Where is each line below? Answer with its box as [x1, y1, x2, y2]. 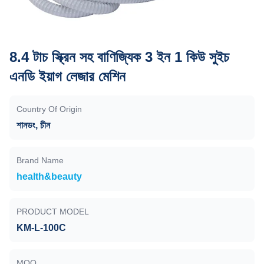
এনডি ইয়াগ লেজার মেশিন [9, 68, 126, 84]
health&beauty [16, 171, 82, 181]
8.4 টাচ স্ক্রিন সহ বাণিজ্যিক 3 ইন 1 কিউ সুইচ [9, 49, 229, 65]
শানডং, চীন [16, 120, 50, 130]
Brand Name [16, 156, 64, 165]
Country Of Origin [16, 104, 82, 114]
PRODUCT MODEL [16, 207, 89, 216]
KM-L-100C [16, 223, 66, 233]
